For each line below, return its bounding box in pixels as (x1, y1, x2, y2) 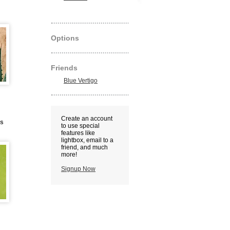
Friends (51, 64, 78, 72)
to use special (61, 122, 100, 129)
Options (51, 34, 79, 42)
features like (61, 129, 95, 137)
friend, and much (61, 144, 108, 151)
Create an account (61, 115, 112, 122)
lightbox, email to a (61, 137, 113, 144)
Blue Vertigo (64, 77, 98, 84)
